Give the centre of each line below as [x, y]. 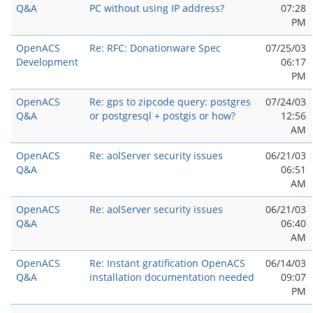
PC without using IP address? [157, 8]
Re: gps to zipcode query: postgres [170, 102]
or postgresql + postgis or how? [162, 116]
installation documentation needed [172, 277]
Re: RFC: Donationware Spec [155, 48]
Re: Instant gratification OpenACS [167, 263]
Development [47, 62]
